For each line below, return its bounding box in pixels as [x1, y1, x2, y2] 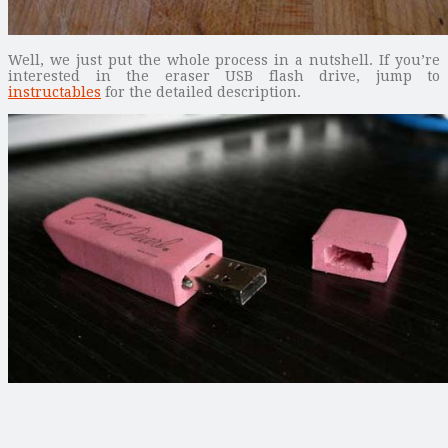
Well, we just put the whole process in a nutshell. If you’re [8, 51, 440, 68]
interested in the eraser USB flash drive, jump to [8, 67, 440, 84]
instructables [8, 83, 101, 100]
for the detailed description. [101, 83, 301, 100]
